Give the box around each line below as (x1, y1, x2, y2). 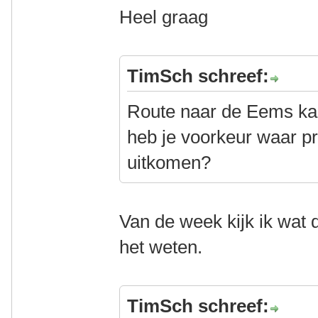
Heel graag (119, 6, 209, 28)
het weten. (119, 236, 203, 258)
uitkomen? (127, 152, 212, 173)
